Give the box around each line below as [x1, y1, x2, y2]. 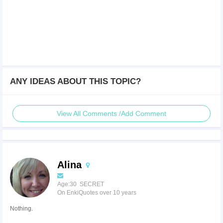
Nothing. [10, 205, 33, 213]
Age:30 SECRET [57, 181, 104, 188]
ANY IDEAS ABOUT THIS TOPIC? [10, 77, 141, 87]
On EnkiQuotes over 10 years [57, 189, 136, 197]
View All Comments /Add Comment [57, 110, 166, 118]
